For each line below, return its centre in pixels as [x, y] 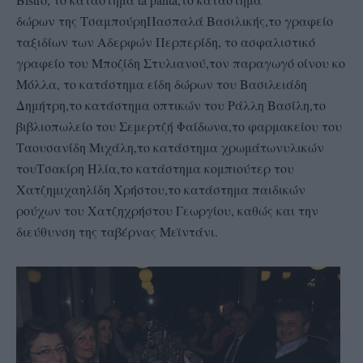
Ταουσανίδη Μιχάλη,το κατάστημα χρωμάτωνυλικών [170, 147]
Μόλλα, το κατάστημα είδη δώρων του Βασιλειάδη [162, 83]
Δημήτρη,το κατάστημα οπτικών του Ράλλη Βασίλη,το [171, 105]
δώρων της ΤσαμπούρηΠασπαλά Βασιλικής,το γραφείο [175, 20]
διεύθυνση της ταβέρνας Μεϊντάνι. [117, 231]
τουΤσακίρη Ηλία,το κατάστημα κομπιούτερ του [155, 168]
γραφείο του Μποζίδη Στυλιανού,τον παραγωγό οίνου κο [181, 62]
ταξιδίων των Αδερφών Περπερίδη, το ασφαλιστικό [166, 41]
